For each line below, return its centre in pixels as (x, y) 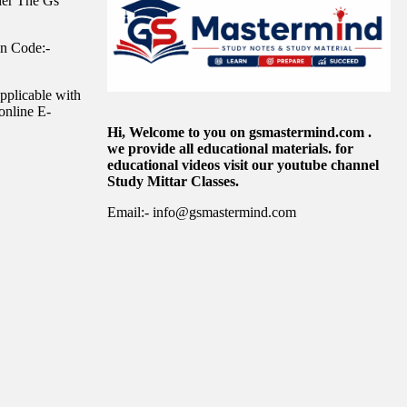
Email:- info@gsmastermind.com (202, 212)
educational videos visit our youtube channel (243, 164)
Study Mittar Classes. (173, 181)
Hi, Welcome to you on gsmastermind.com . (239, 132)
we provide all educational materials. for (230, 148)
